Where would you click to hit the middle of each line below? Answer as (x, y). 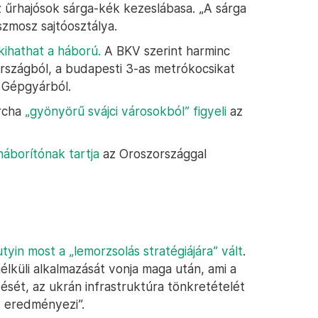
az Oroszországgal (153, 154)
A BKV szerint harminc (165, 51)
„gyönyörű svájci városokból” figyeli (126, 111)
